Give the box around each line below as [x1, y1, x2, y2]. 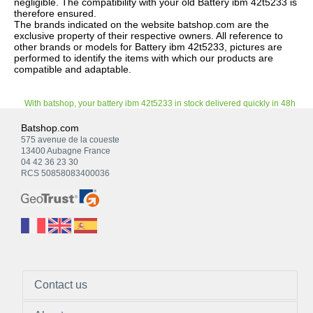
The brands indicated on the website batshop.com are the [14, 18, 269, 30]
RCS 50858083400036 [21, 168, 110, 178]
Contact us [34, 278, 87, 291]
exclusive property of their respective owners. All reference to [14, 29, 283, 41]
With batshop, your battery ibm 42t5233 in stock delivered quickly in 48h [24, 98, 296, 108]
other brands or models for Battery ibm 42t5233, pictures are [14, 41, 282, 52]
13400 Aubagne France [21, 145, 110, 156]
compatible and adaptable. [14, 63, 131, 75]
